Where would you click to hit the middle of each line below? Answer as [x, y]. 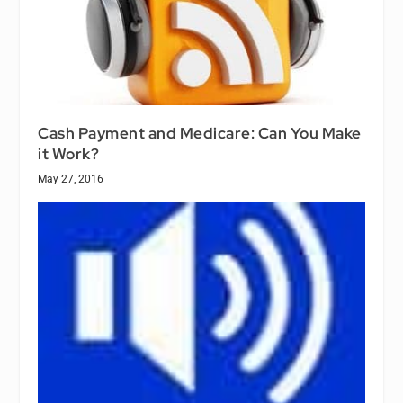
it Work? [69, 154]
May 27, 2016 [71, 179]
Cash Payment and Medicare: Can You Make [200, 134]
